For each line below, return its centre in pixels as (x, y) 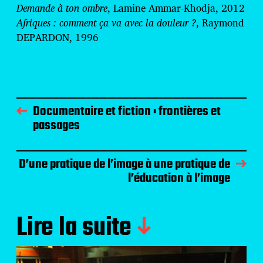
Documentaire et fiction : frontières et (127, 111)
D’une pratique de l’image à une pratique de (124, 164)
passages (56, 125)
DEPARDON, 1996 (58, 37)
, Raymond (220, 22)
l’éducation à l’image (179, 178)
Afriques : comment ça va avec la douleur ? (106, 22)
